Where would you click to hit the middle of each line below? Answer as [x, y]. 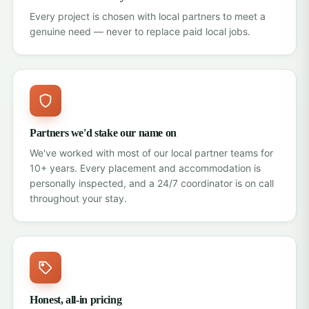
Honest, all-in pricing [76, 300]
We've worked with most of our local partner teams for [151, 153]
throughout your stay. [78, 198]
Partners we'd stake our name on [103, 133]
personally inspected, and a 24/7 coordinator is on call [152, 183]
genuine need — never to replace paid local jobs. [140, 31]
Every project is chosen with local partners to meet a [148, 16]
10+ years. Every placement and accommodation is [145, 168]
